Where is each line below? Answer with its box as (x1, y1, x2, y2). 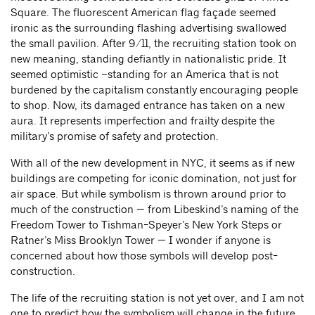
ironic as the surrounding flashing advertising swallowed (11, 21, 287, 34)
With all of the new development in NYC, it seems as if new (11, 156, 295, 169)
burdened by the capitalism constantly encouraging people (11, 83, 298, 96)
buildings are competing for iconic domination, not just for (11, 172, 297, 185)
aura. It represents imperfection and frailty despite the (11, 114, 275, 127)
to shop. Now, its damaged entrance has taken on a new (11, 98, 285, 112)
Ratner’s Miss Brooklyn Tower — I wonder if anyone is (11, 233, 271, 247)
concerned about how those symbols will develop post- (11, 249, 278, 262)
